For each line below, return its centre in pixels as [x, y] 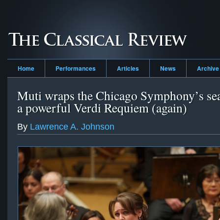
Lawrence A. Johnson [72, 126]
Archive [208, 68]
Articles [128, 68]
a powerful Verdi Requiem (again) [102, 108]
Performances [76, 68]
